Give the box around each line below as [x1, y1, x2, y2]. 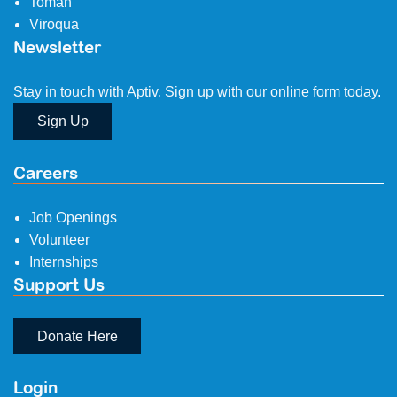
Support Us [13, 274, 105, 294]
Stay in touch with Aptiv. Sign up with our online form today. [13, 84, 381, 100]
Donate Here [36, 328, 118, 344]
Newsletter [13, 37, 101, 58]
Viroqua [29, 17, 79, 33]
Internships [29, 253, 98, 269]
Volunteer [29, 231, 90, 247]
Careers [13, 162, 78, 183]
